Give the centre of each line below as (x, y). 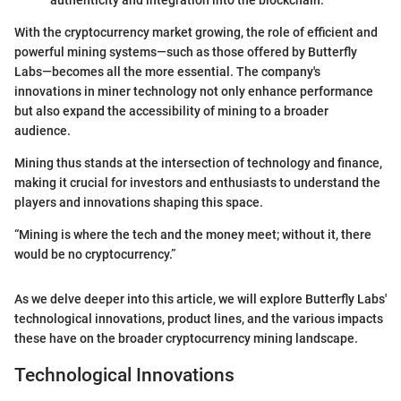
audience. (43, 131)
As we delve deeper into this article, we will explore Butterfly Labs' (200, 299)
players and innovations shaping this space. (139, 203)
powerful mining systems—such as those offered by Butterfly (186, 52)
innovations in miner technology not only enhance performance (194, 92)
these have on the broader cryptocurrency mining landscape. (186, 339)
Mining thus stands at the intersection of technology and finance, (198, 163)
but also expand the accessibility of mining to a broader (171, 111)
